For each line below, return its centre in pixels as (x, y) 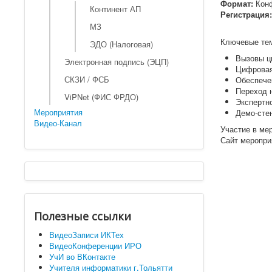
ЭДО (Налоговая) (121, 44)
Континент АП (115, 9)
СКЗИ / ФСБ (87, 79)
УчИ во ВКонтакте (82, 257)
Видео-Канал (58, 123)
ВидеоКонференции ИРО (95, 246)
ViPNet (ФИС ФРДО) (101, 97)
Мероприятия (58, 112)
